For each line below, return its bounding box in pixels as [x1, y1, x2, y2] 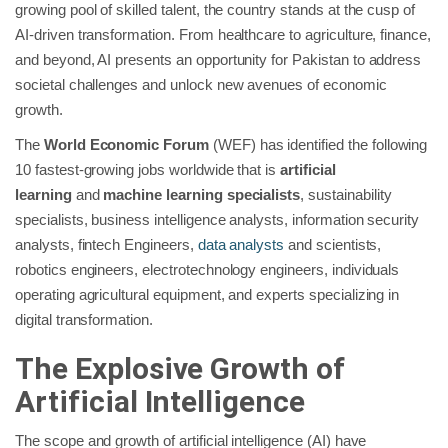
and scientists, [284, 236, 382, 254]
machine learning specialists [99, 186, 301, 204]
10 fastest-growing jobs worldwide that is [15, 161, 281, 179]
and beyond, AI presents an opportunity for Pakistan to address [15, 51, 422, 69]
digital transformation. [15, 311, 153, 329]
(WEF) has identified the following [208, 136, 428, 154]
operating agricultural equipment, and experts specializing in [15, 286, 400, 304]
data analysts [197, 236, 285, 254]
